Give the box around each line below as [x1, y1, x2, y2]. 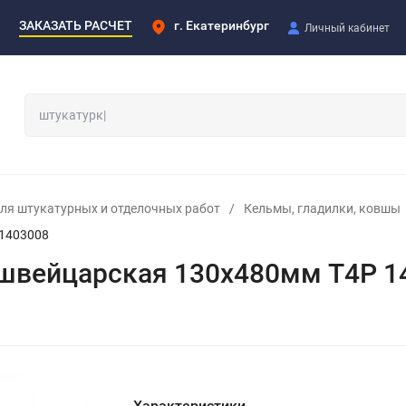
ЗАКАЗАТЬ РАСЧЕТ [19, 17, 132, 33]
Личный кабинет [304, 21, 390, 34]
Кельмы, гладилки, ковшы [244, 200, 401, 216]
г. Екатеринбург [174, 17, 269, 33]
